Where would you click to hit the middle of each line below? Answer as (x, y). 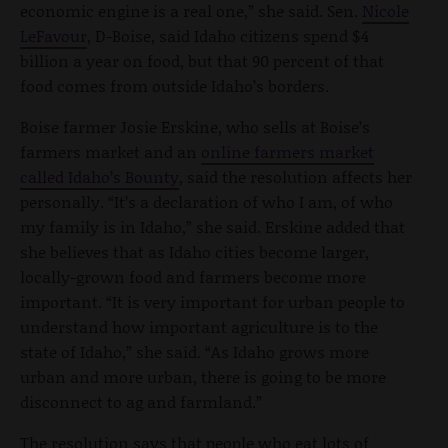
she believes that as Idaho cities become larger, (194, 252)
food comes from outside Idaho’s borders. (174, 86)
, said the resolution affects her (295, 177)
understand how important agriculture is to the (199, 327)
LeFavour (53, 36)
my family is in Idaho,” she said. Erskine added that (212, 227)
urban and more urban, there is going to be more (203, 377)
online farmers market (287, 152)
